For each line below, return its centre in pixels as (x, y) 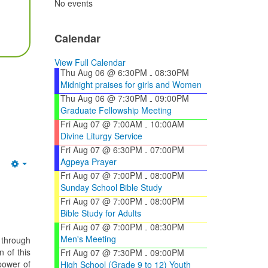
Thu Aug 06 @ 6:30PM (104, 72)
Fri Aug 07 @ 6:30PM (101, 149)
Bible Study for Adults (101, 213)
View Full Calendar (90, 62)
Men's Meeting (88, 238)
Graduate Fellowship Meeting (116, 110)
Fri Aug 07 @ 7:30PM (101, 252)
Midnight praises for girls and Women (131, 84)
